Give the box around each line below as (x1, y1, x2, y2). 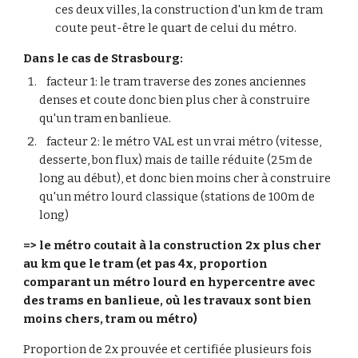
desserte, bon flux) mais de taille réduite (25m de (39, 153, 313, 167)
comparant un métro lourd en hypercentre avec (23, 275, 316, 289)
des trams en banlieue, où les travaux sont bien (23, 293, 312, 308)
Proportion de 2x (23, 342, 121, 356)
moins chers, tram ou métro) (23, 312, 198, 326)
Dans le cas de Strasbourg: (23, 51, 184, 66)
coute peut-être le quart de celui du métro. (55, 21, 297, 35)
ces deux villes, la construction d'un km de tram (55, 2, 324, 17)
